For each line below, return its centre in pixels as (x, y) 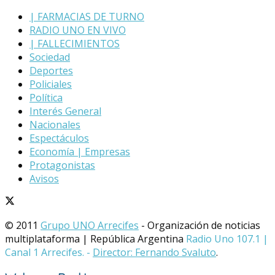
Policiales (51, 84)
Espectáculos (59, 138)
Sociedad (50, 57)
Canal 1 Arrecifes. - (49, 252)
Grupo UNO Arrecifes (90, 225)
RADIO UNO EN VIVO (78, 30)
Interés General (65, 111)
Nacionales (55, 124)
